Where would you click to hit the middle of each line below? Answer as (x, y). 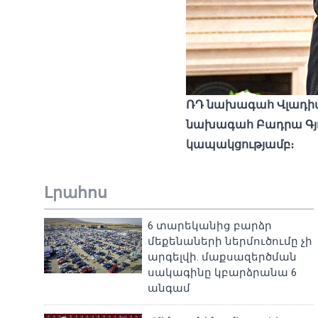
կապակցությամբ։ (240, 144)
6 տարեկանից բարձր (210, 226)
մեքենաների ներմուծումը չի (230, 241)
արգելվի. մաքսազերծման (223, 257)
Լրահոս (76, 193)
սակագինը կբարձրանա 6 (223, 273)
